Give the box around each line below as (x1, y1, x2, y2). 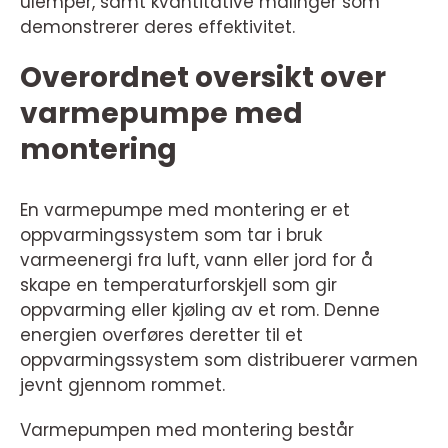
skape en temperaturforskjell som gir (20, 272, 337, 297)
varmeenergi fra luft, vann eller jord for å (20, 247, 373, 272)
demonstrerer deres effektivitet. (20, 14, 295, 39)
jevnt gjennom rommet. (20, 372, 225, 397)
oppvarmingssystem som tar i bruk (20, 222, 322, 247)
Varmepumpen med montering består (20, 417, 354, 442)
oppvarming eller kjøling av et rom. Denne (20, 297, 380, 322)
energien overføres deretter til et (20, 322, 303, 347)
